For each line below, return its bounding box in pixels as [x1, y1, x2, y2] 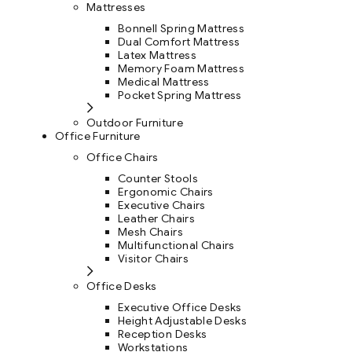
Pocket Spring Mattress [118, 88, 242, 103]
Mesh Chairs [118, 225, 183, 240]
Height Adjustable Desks [118, 313, 247, 328]
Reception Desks [118, 327, 207, 342]
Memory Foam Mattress [118, 61, 244, 76]
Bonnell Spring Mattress [118, 21, 245, 36]
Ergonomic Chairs [118, 185, 214, 200]
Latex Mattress [118, 48, 196, 63]
